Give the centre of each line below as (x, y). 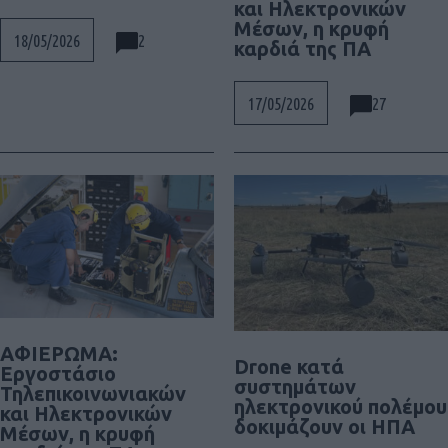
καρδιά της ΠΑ (302, 49)
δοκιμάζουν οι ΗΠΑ (324, 426)
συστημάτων (295, 386)
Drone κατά (289, 366)
